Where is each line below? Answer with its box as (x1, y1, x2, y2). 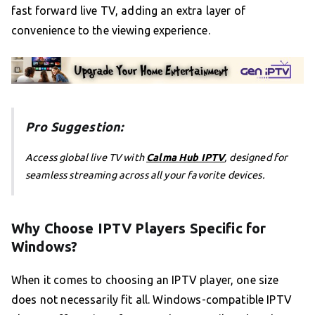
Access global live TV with (25, 152, 147, 164)
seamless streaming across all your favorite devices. (25, 169, 265, 181)
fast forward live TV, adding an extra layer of (11, 4, 245, 17)
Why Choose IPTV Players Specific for (11, 220, 266, 237)
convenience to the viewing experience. (11, 23, 210, 37)
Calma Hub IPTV (146, 152, 225, 164)
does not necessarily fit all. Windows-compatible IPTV (11, 293, 292, 307)
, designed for (224, 152, 288, 164)
